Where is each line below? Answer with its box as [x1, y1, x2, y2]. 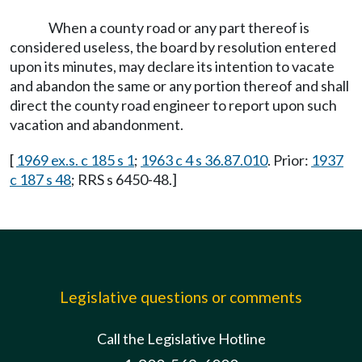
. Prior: [267, 151, 311, 169]
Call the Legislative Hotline [96, 330, 266, 347]
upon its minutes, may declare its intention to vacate [10, 57, 335, 75]
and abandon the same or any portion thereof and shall [10, 77, 349, 95]
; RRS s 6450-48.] [71, 170, 177, 188]
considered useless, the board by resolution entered [10, 38, 336, 56]
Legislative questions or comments [60, 288, 302, 306]
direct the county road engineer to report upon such [10, 96, 337, 114]
